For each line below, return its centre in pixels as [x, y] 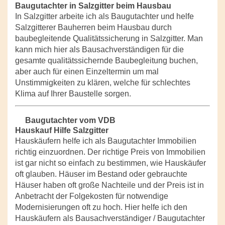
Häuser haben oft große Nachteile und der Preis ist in [109, 185]
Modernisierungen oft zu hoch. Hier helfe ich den [101, 207]
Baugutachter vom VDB [70, 120]
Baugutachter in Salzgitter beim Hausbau [93, 6]
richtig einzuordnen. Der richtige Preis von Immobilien [110, 152]
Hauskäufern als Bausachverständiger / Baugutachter [110, 218]
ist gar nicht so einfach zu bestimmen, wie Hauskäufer [110, 163]
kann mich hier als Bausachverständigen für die [99, 49]
